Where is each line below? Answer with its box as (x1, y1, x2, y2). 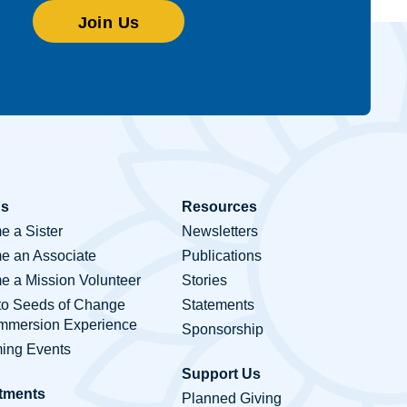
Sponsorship (182, 322, 264, 337)
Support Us (182, 366, 262, 382)
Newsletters (182, 223, 259, 239)
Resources (182, 199, 258, 214)
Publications (182, 248, 263, 263)
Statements (182, 297, 255, 313)
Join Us (77, 14, 140, 32)
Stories (182, 273, 228, 288)
